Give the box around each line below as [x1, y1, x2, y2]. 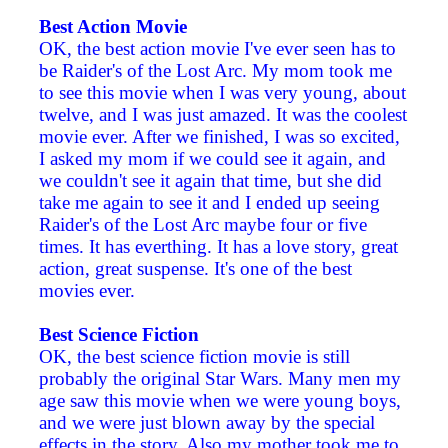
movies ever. [39, 280, 135, 302]
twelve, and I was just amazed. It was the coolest [39, 104, 407, 126]
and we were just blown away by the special [39, 412, 375, 434]
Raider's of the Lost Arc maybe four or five [39, 214, 367, 236]
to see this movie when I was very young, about [39, 82, 406, 104]
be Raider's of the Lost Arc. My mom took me [39, 60, 392, 82]
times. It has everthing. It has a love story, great [39, 236, 398, 258]
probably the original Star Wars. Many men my [39, 368, 401, 390]
